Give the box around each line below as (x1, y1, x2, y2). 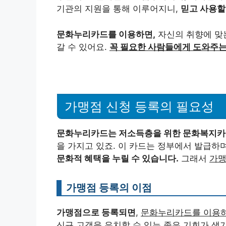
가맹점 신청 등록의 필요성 (65, 99, 214, 114)
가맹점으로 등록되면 (56, 207, 136, 217)
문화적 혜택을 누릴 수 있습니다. (56, 153, 179, 163)
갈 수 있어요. (56, 41, 109, 52)
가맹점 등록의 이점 (66, 181, 152, 194)
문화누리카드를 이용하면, (56, 29, 155, 39)
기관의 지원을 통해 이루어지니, (56, 4, 181, 14)
